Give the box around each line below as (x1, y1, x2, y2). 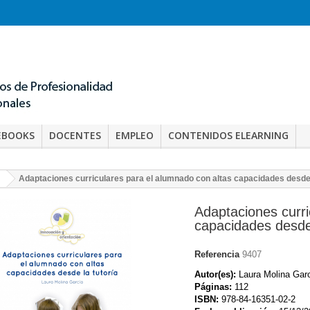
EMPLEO (116, 129, 154, 142)
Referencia (194, 248, 239, 259)
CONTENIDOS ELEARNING (168, 129, 289, 142)
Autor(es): (194, 268, 236, 280)
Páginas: (194, 281, 232, 292)
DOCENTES (49, 129, 101, 142)
